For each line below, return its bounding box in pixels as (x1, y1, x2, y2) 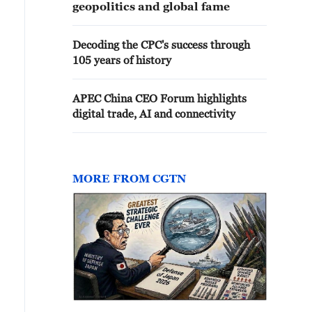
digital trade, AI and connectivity (72, 107, 235, 120)
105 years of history (72, 54, 171, 66)
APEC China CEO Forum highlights (72, 92, 247, 104)
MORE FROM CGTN (72, 172, 186, 185)
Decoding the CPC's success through (72, 38, 250, 51)
